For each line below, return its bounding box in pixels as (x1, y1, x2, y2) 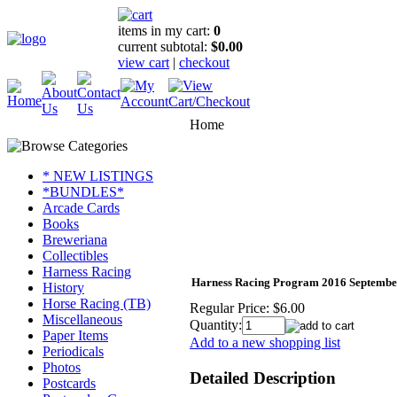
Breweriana (43, 232, 107, 247)
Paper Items (43, 328, 108, 343)
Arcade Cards (43, 200, 120, 215)
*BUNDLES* (43, 184, 124, 199)
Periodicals (43, 344, 104, 359)
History (43, 280, 84, 295)
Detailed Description (190, 369, 336, 387)
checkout (179, 55, 230, 70)
